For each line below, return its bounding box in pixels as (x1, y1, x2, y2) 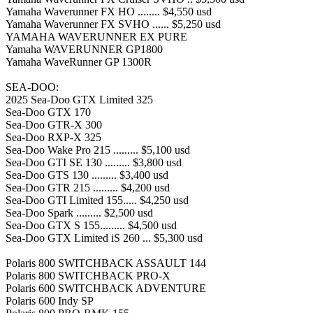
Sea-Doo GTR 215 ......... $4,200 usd (6, 181, 170, 194)
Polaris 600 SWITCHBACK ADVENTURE (6, 282, 206, 294)
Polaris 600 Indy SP (6, 294, 94, 307)
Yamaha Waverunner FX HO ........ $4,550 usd (6, 5, 212, 17)
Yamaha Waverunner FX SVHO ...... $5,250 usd (6, 17, 221, 30)
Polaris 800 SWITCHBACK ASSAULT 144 (6, 256, 206, 269)
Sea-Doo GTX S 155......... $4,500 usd (6, 219, 177, 231)
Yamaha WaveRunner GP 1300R (6, 55, 152, 68)
